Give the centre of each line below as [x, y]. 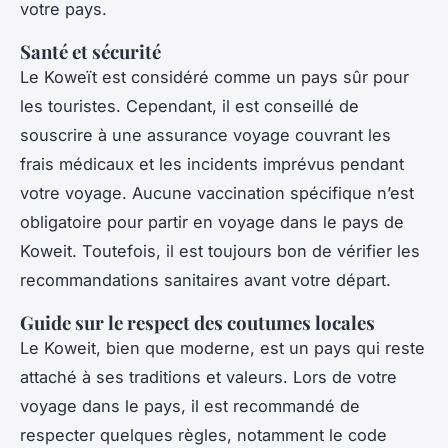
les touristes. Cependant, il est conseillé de [189, 106]
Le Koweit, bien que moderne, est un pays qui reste [222, 348]
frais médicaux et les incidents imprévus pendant [212, 164]
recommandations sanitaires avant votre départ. [205, 280]
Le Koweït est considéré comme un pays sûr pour [214, 77]
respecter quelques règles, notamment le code [203, 435]
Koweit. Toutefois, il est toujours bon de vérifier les [220, 251]
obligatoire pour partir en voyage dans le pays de [212, 222]
